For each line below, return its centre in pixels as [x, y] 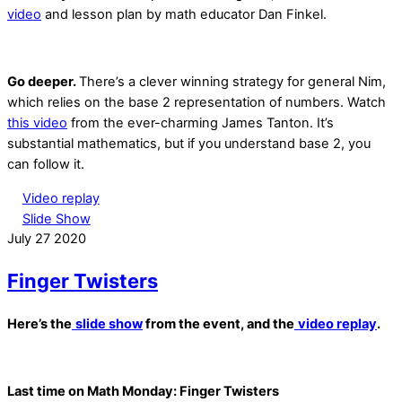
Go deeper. [43, 81]
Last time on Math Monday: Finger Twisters [143, 391]
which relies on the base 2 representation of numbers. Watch [197, 102]
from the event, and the [218, 323]
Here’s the [39, 323]
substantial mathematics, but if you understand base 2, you [189, 143]
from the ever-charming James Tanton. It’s [201, 122]
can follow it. [46, 164]
